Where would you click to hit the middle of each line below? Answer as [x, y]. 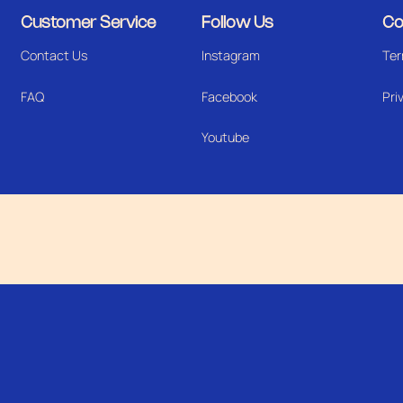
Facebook [229, 96]
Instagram [230, 55]
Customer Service [89, 23]
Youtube [225, 138]
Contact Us [54, 55]
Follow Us [237, 23]
